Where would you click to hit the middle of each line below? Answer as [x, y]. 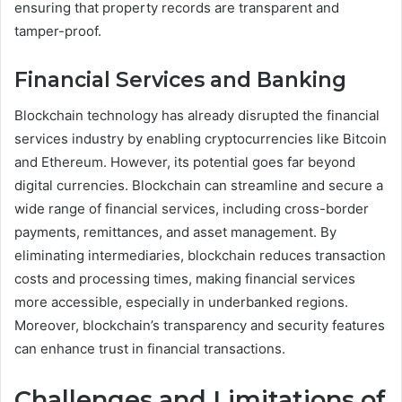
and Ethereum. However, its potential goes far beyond [185, 162]
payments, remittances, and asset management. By [175, 232]
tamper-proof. [58, 31]
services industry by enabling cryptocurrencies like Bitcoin [201, 139]
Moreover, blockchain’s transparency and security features [200, 326]
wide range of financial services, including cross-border [192, 209]
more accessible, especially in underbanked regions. [181, 302]
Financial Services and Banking [180, 79]
